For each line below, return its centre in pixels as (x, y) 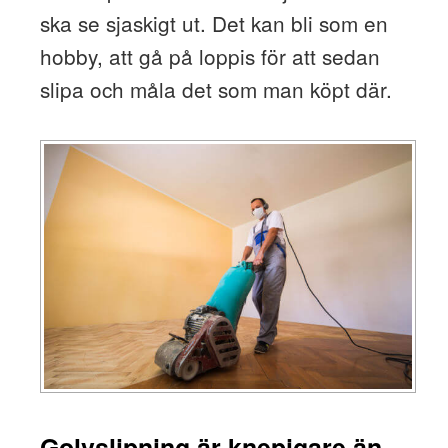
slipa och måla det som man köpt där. (215, 89)
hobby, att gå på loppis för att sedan (209, 56)
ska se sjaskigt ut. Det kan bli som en (213, 23)
